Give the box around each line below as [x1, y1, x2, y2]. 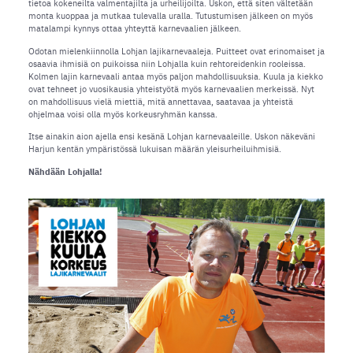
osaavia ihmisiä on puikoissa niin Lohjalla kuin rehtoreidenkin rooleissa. [28, 57, 306, 69]
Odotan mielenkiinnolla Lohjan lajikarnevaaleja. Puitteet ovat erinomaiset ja [28, 44, 325, 57]
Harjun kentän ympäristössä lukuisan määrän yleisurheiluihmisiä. [28, 143, 281, 155]
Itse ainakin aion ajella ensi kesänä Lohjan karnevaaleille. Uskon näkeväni [28, 130, 315, 143]
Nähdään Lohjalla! [28, 165, 105, 178]
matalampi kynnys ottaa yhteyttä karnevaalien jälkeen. [28, 21, 241, 34]
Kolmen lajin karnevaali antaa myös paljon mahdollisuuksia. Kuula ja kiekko [28, 69, 323, 82]
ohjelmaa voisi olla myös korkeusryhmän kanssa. [28, 107, 217, 120]
